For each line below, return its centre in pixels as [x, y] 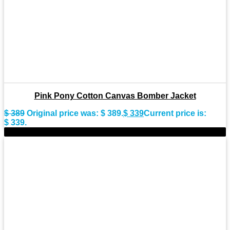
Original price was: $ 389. [75, 113]
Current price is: [175, 113]
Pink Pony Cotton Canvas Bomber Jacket [115, 95]
